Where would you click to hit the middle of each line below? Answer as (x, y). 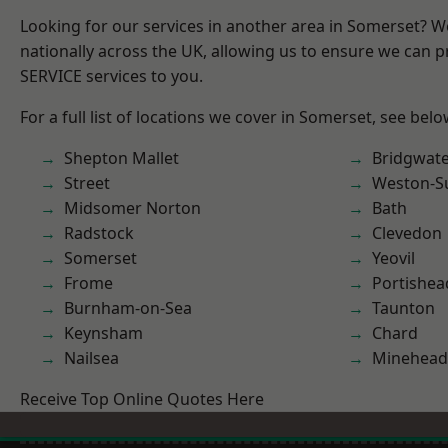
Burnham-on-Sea (128, 308)
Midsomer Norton (132, 208)
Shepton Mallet (121, 158)
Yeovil (393, 258)
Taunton (403, 308)
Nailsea (91, 358)
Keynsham (103, 333)
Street (87, 183)
